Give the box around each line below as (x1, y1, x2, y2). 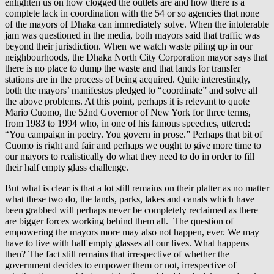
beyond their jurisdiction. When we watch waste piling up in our (5, 40, 253, 51)
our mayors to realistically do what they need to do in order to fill (5, 150, 254, 161)
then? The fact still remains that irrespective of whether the (5, 248, 229, 259)
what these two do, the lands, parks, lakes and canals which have (5, 193, 254, 204)
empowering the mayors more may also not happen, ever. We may (5, 226, 259, 237)
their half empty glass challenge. (5, 161, 128, 172)
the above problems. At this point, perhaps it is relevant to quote (5, 95, 250, 106)
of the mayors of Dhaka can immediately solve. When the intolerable (5, 18, 269, 29)
